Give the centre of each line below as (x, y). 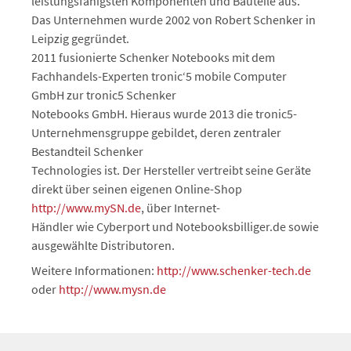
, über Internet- (181, 208)
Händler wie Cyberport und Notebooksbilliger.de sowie (175, 226)
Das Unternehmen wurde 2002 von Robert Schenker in (174, 20)
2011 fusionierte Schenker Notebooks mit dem (153, 57)
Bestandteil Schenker (87, 151)
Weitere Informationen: (94, 270)
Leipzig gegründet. (80, 38)
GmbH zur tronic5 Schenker (104, 95)
